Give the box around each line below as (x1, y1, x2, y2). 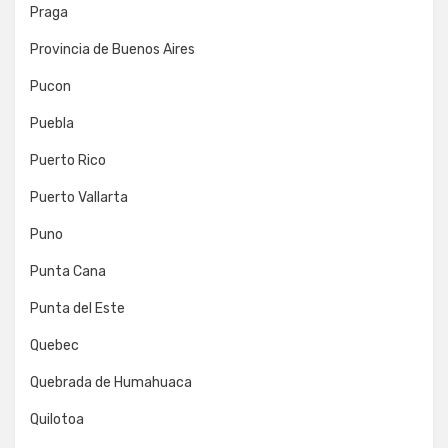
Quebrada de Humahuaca (30, 374, 192, 391)
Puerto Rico (30, 152, 106, 169)
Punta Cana (30, 263, 106, 280)
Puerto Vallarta (30, 189, 128, 206)
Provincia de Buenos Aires (30, 41, 195, 58)
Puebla (30, 115, 74, 132)
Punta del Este (30, 300, 125, 317)
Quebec (30, 337, 79, 354)
